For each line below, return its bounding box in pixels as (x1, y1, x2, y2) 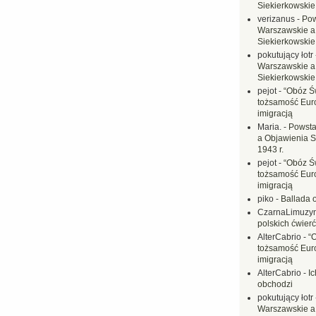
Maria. (257, 122, 281, 132)
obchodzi (257, 279, 293, 289)
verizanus (257, 14, 295, 24)
